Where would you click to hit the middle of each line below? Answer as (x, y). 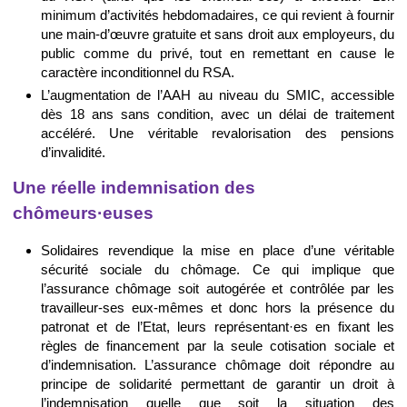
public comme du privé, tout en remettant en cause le (217, 54)
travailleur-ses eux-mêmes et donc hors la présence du (217, 307)
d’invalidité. (73, 153)
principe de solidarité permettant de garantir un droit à (217, 383)
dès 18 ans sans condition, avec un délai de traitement (217, 114)
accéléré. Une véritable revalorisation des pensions (217, 134)
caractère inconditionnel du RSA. (137, 73)
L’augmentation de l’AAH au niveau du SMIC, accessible (217, 95)
